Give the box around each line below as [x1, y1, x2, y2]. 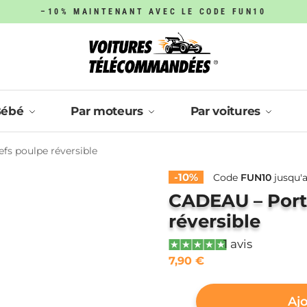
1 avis [223, 237, 252, 251]
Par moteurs [71, 104, 143, 119]
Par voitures [190, 104, 260, 119]
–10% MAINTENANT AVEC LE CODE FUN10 [40, 7, 267, 16]
